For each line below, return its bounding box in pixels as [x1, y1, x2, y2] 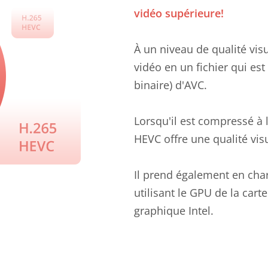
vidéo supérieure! [134, 6, 224, 20]
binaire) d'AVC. [134, 78, 207, 92]
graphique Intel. [134, 203, 214, 218]
